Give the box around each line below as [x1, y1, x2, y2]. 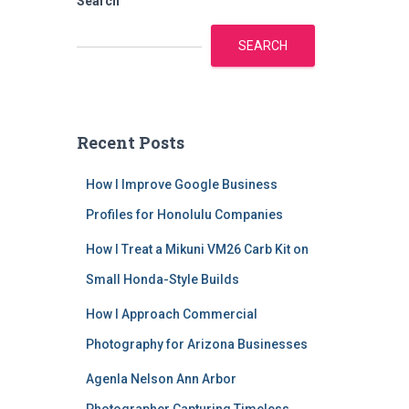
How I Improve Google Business [85, 177, 278, 192]
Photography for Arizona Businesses [85, 337, 308, 351]
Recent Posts [76, 131, 184, 153]
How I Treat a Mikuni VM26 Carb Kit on [85, 242, 309, 257]
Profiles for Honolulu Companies [85, 207, 283, 222]
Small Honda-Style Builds [85, 272, 239, 287]
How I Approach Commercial [85, 307, 257, 321]
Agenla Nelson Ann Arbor [85, 372, 236, 386]
